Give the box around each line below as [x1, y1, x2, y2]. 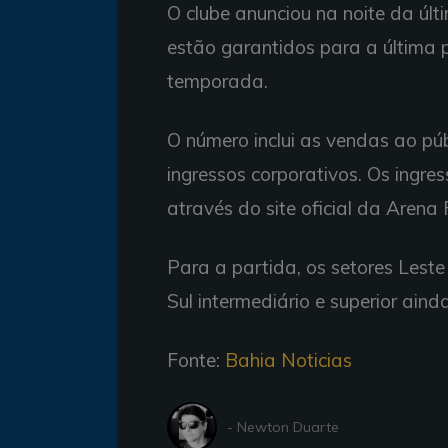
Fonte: [167, 348, 225, 373]
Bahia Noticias [225, 348, 352, 373]
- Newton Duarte [227, 417, 339, 436]
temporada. [167, 69, 268, 94]
